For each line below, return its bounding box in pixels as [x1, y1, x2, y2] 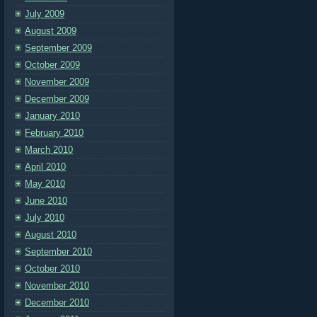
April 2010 [25, 161, 66, 172]
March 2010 [25, 144, 73, 155]
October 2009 [25, 59, 80, 70]
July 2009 [25, 8, 64, 19]
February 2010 [25, 127, 83, 138]
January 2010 [25, 110, 80, 121]
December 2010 [25, 297, 89, 308]
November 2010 [25, 280, 89, 291]
